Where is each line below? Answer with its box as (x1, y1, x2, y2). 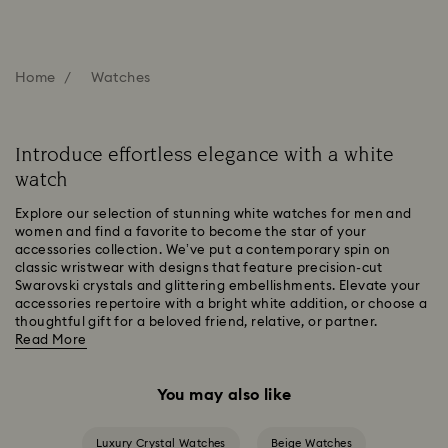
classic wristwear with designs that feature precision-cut (15, 261, 383, 275)
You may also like (156, 386, 292, 403)
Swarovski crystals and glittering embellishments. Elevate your (15, 279, 421, 293)
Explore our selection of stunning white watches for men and (15, 207, 412, 221)
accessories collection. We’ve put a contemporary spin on (15, 243, 391, 257)
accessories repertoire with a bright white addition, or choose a (15, 297, 428, 311)
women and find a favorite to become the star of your (15, 225, 367, 239)
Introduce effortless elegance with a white (15, 140, 394, 169)
